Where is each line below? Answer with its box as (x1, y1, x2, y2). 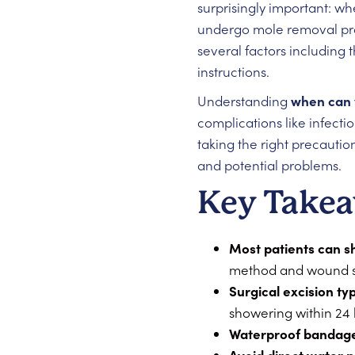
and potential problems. (197, 155, 342, 174)
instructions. (197, 62, 269, 81)
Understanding (197, 91, 291, 110)
